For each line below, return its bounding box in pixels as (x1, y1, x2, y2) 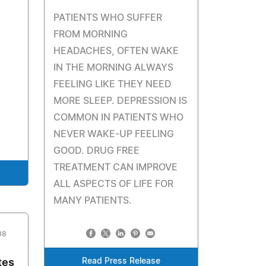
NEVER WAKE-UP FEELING (53, 129, 175, 139)
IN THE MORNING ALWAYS (53, 63, 174, 72)
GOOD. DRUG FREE (53, 146, 140, 156)
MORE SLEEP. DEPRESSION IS (53, 96, 188, 106)
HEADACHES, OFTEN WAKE (53, 46, 179, 56)
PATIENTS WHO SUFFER (53, 13, 163, 23)
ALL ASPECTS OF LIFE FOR (53, 179, 174, 189)
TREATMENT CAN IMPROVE (53, 163, 178, 172)
